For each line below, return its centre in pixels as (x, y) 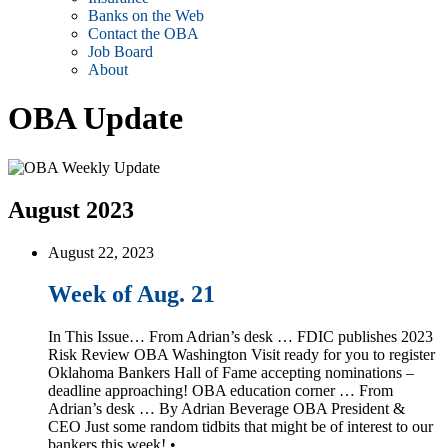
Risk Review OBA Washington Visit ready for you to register (241, 355)
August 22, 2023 (101, 252)
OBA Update (95, 118)
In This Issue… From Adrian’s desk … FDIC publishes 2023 (240, 337)
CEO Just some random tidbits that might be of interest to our (240, 427)
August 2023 (71, 209)
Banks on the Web (146, 15)
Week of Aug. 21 (131, 294)
